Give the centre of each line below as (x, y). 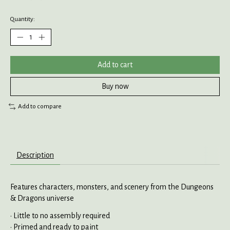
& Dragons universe (42, 198)
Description (35, 155)
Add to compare (40, 107)
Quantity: (23, 19)
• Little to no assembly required (60, 215)
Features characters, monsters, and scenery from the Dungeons (112, 187)
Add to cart (115, 65)
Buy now (115, 87)
